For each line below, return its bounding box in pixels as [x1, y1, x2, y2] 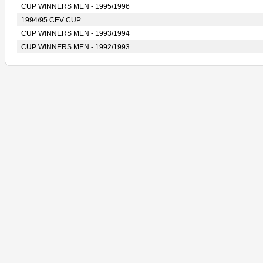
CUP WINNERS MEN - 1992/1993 [21, 43, 130, 51]
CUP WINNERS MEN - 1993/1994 [21, 29, 130, 38]
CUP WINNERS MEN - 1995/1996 [21, 2, 130, 11]
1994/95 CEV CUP [21, 16, 81, 24]
